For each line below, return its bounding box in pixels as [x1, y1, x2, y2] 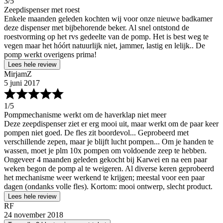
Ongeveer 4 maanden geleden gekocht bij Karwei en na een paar [4, 155, 207, 164]
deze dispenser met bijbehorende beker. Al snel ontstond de [4, 23, 189, 32]
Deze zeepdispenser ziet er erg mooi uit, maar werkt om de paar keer [4, 119, 219, 128]
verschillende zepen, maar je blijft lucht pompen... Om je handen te [4, 137, 214, 146]
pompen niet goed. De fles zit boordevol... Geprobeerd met [4, 128, 189, 137]
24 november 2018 [4, 211, 63, 219]
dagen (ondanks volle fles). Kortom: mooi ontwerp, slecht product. [4, 182, 213, 191]
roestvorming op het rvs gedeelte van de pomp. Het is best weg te [4, 32, 209, 41]
